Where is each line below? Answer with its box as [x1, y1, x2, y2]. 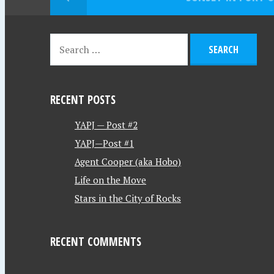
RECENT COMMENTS [50, 234, 141, 249]
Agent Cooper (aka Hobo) [75, 155, 181, 168]
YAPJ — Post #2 [75, 119, 138, 131]
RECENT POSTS [50, 92, 116, 107]
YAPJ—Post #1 [75, 137, 134, 149]
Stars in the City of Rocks [75, 192, 181, 204]
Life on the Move [75, 174, 146, 186]
